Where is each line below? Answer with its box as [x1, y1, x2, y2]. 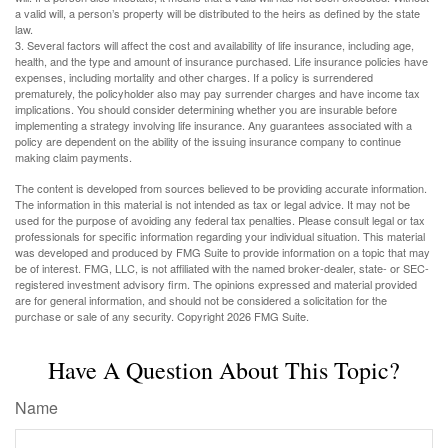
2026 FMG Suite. [227, 308, 309, 325]
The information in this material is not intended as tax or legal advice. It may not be [15, 196, 410, 213]
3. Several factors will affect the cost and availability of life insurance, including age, [15, 37, 414, 54]
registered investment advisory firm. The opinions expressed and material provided [15, 276, 417, 293]
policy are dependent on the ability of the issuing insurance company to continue [15, 133, 401, 150]
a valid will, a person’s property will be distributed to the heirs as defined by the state [15, 5, 420, 22]
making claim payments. [15, 149, 132, 166]
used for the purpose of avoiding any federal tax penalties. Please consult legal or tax [15, 212, 425, 229]
